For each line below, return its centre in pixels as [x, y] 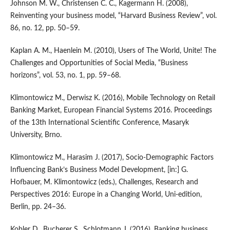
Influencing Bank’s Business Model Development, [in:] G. [99, 170]
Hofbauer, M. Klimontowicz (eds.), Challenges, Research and [104, 182]
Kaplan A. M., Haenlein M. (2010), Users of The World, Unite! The [113, 51]
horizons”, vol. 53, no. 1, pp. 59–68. [65, 75]
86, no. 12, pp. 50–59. [45, 28]
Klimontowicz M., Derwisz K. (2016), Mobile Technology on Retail [112, 98]
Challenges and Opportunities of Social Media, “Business [99, 63]
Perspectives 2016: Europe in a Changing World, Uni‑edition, [106, 194]
